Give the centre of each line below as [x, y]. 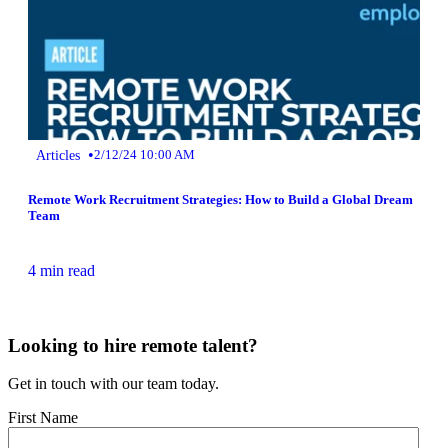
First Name [43, 418]
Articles [58, 154]
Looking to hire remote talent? [133, 345]
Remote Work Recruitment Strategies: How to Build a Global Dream [220, 199]
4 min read [61, 270]
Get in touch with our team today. [113, 384]
